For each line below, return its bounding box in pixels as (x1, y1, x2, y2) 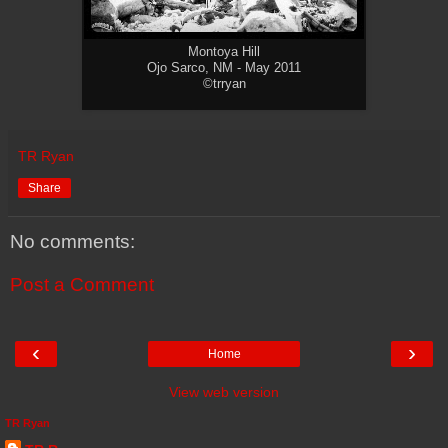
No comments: (10, 230, 135, 252)
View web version (169, 383, 279, 400)
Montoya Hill (188, 44, 260, 59)
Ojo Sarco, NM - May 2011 (147, 60, 301, 75)
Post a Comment (10, 274, 154, 296)
